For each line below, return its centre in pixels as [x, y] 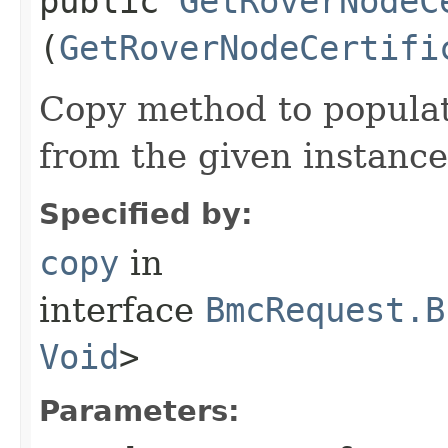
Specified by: [146, 213]
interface [122, 309]
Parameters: [139, 410]
